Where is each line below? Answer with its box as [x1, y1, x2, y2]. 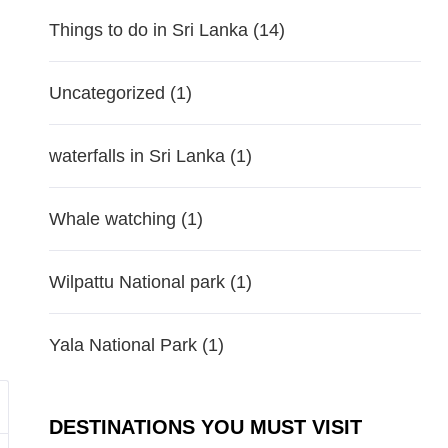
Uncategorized [48, 83, 165, 103]
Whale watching [48, 209, 176, 229]
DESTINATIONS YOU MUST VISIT [48, 416, 362, 438]
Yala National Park [48, 335, 197, 355]
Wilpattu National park [48, 272, 225, 292]
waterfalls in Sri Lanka [48, 146, 225, 166]
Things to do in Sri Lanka [48, 20, 248, 40]
